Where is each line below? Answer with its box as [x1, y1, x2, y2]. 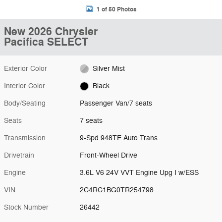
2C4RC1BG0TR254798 [80, 186, 154, 194]
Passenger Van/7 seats [80, 99, 153, 108]
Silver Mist [92, 64, 125, 73]
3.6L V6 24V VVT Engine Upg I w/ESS [80, 168, 199, 177]
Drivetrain [4, 151, 34, 160]
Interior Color [4, 82, 45, 90]
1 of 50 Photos [96, 5, 137, 13]
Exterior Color [4, 64, 47, 73]
